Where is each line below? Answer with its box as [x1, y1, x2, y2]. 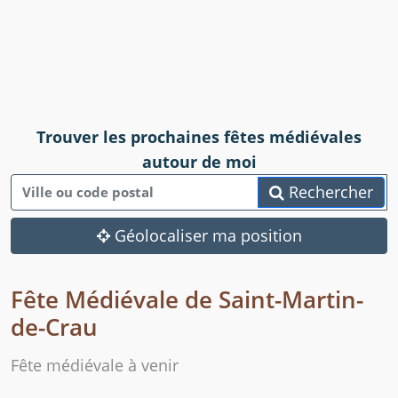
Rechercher [284, 181, 373, 203]
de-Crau [11, 311, 98, 344]
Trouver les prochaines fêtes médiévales [36, 126, 362, 148]
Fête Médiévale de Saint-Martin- [11, 283, 363, 316]
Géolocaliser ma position [109, 225, 302, 247]
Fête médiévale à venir [11, 354, 179, 377]
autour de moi [141, 151, 257, 173]
